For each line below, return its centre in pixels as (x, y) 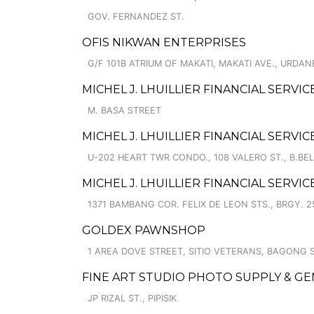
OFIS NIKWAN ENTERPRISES (164, 42)
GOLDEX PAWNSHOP (144, 230)
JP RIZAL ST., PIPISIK (132, 298)
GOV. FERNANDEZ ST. (136, 16)
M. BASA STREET (124, 110)
